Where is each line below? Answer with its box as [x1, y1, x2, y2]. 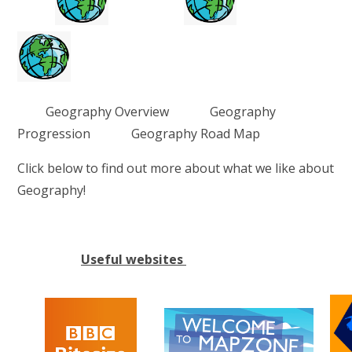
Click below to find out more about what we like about [17, 159, 335, 178]
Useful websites [81, 251, 186, 269]
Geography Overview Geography [17, 103, 277, 121]
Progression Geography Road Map [17, 125, 277, 143]
